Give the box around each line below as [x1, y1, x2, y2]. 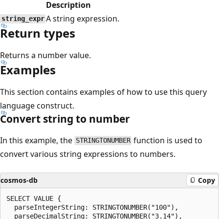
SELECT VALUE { [6, 194, 61, 202]
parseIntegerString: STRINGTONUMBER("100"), [6, 203, 178, 211]
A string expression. [46, 13, 119, 24]
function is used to [131, 134, 203, 146]
